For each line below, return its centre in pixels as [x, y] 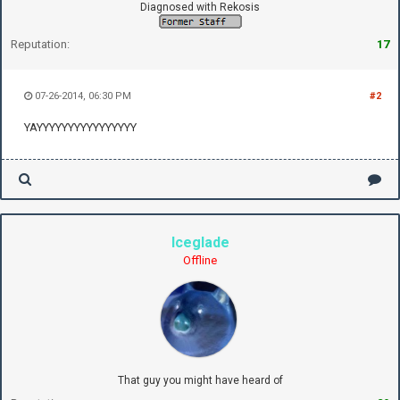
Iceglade [200, 242]
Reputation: [40, 44]
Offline [200, 260]
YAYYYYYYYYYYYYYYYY [80, 127]
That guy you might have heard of [200, 380]
